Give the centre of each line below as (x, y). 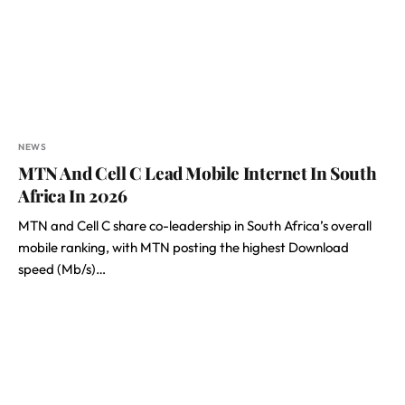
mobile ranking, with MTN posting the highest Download (184, 247)
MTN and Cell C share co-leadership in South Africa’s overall (195, 226)
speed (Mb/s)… (62, 269)
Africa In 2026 (73, 195)
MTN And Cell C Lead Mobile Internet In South (198, 173)
